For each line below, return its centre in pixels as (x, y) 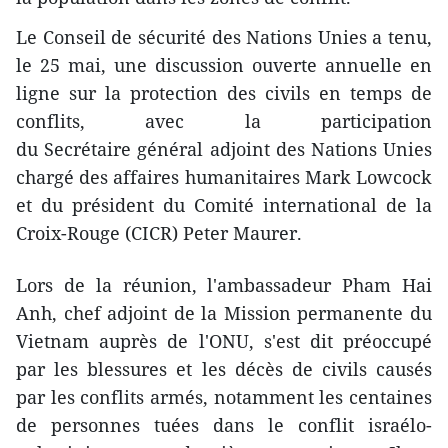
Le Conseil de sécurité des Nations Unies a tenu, (224, 37)
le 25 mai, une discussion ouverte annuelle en (224, 65)
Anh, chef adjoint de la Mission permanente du (224, 313)
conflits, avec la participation (224, 121)
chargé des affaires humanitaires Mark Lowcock (224, 177)
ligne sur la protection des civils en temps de (224, 93)
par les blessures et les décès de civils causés (224, 369)
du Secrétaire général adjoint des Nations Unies (224, 149)
